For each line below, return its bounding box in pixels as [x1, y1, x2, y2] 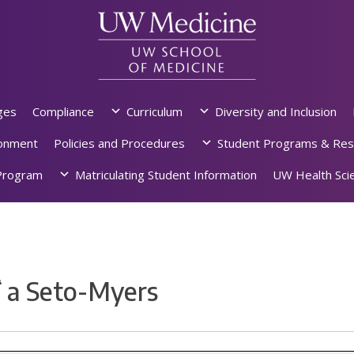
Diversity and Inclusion [214, 104, 337, 120]
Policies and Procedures [53, 135, 185, 152]
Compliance [32, 104, 94, 120]
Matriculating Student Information [75, 167, 257, 183]
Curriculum [126, 104, 183, 120]
